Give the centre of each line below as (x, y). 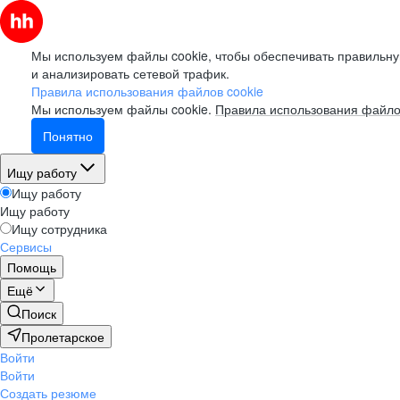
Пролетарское (63, 337)
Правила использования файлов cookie (147, 91)
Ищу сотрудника (59, 229)
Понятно (68, 136)
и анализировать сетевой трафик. (130, 73)
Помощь (32, 267)
